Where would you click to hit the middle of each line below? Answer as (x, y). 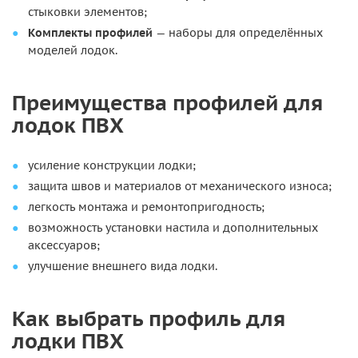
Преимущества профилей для (167, 102)
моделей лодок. (73, 50)
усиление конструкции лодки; (112, 165)
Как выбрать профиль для (149, 318)
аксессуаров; (64, 245)
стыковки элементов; (88, 12)
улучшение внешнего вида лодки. (123, 266)
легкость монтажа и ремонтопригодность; (146, 207)
